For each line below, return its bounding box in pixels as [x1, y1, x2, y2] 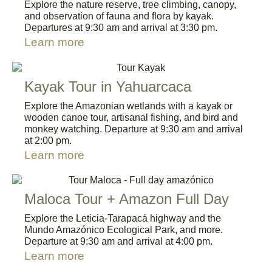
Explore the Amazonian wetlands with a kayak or [24, 100, 233, 111]
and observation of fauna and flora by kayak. [24, 11, 214, 22]
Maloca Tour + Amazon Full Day [24, 190, 229, 207]
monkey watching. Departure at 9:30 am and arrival [24, 123, 243, 134]
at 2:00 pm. [24, 135, 72, 146]
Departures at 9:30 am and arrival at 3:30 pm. [24, 22, 217, 33]
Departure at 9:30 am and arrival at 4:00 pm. [24, 236, 212, 246]
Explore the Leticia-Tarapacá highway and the [24, 212, 221, 223]
